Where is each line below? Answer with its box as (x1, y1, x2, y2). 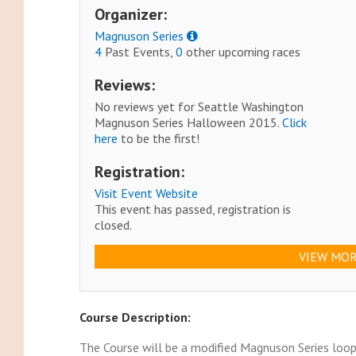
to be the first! (118, 130, 200, 147)
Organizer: (95, 4, 168, 25)
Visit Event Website (95, 185, 199, 202)
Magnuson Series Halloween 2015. (95, 114, 283, 131)
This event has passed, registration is (95, 201, 292, 218)
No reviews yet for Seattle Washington (95, 99, 304, 115)
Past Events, (102, 44, 176, 60)
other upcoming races (183, 44, 301, 60)
